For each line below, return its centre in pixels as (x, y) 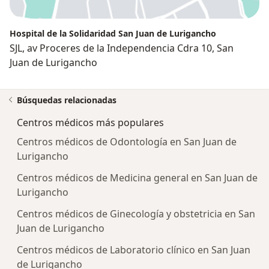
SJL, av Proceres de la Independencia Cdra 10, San (122, 48)
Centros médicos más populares (90, 123)
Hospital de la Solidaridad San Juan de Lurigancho (113, 34)
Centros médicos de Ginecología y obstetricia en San (136, 214)
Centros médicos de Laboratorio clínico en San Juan (134, 250)
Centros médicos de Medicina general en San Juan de (137, 178)
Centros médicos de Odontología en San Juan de (127, 142)
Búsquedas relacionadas (67, 100)
